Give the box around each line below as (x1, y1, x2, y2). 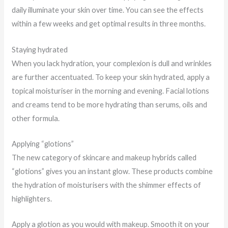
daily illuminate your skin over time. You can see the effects (11, 6, 204, 15)
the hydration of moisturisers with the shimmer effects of (11, 181, 201, 190)
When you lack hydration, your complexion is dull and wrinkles (11, 59, 212, 68)
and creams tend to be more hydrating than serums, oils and (11, 100, 207, 109)
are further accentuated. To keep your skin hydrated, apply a (11, 72, 210, 81)
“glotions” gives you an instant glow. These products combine (11, 167, 213, 176)
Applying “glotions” (11, 139, 74, 149)
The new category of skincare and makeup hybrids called (11, 153, 196, 162)
